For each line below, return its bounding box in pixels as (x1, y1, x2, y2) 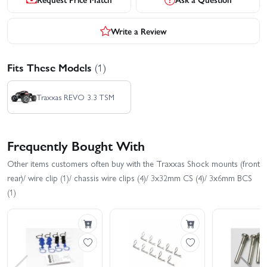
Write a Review (111, 24, 167, 37)
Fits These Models (7, 60, 95, 75)
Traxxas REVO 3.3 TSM (36, 91, 114, 103)
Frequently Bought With (7, 135, 145, 154)
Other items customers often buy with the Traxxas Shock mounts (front (7, 157, 260, 170)
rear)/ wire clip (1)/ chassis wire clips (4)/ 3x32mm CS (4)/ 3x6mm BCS (7, 172, 252, 184)
